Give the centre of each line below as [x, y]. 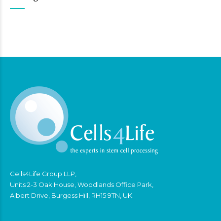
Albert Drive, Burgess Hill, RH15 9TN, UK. [72, 195]
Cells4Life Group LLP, [43, 173]
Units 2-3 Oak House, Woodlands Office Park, [82, 184]
